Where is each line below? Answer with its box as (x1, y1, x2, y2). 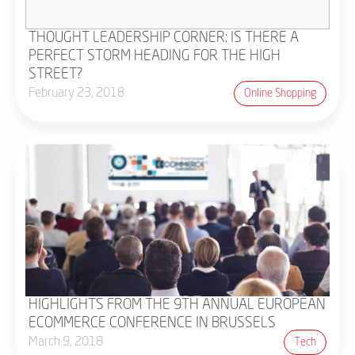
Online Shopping (244, 88, 316, 99)
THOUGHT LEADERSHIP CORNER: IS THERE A (29, 31, 299, 45)
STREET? (29, 67, 83, 82)
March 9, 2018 (29, 336, 103, 349)
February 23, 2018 (29, 87, 124, 100)
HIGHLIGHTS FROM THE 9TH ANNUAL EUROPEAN (29, 298, 326, 312)
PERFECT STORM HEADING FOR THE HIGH (29, 49, 281, 63)
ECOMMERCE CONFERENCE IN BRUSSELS (29, 316, 276, 330)
